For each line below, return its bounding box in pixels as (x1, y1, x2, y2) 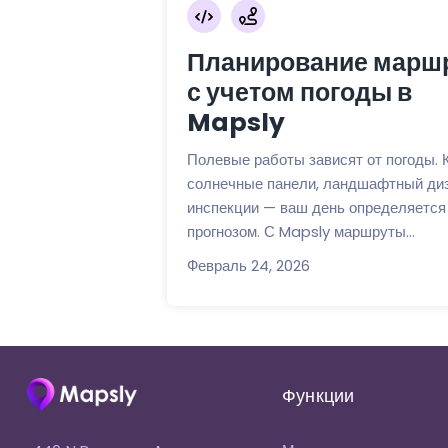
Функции (281, 383, 355, 409)
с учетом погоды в (186, 74, 412, 110)
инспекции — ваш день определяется (186, 196, 446, 218)
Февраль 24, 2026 (186, 254, 310, 276)
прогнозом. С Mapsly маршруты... (186, 220, 415, 242)
